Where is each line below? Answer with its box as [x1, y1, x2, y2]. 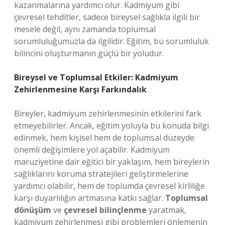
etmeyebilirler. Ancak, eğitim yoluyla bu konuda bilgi [14, 120, 209, 131]
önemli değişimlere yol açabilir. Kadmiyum [14, 144, 170, 155]
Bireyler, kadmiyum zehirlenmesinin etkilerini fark [14, 108, 201, 119]
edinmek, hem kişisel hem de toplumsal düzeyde [14, 132, 194, 143]
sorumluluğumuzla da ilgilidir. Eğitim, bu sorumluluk [14, 36, 209, 47]
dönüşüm [14, 204, 51, 215]
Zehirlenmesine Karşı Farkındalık [14, 84, 147, 95]
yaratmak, [147, 204, 186, 215]
